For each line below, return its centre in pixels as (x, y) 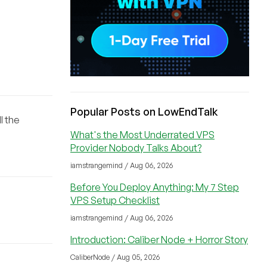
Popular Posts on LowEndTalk (144, 111)
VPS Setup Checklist (115, 200)
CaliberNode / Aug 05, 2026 (115, 257)
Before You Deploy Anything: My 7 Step (155, 187)
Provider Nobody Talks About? (136, 148)
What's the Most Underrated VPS (142, 135)
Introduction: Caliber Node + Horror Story (159, 240)
